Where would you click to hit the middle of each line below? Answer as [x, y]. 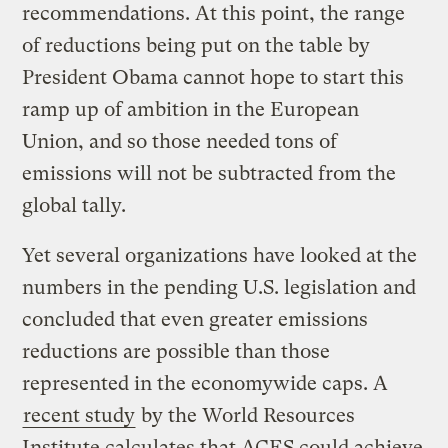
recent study [79, 415]
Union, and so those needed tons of [180, 141]
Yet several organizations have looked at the [220, 255]
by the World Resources [246, 415]
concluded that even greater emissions [195, 319]
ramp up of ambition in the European [191, 109]
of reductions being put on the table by [196, 45]
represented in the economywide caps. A [205, 383]
